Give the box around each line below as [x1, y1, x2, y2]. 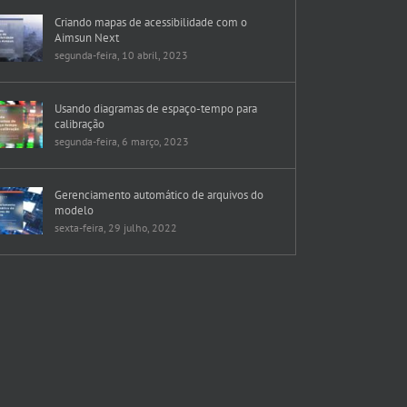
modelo [55, 202, 94, 218]
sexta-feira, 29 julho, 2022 [55, 220, 178, 234]
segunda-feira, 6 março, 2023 [55, 134, 190, 148]
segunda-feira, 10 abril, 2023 [55, 47, 189, 62]
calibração [55, 115, 105, 132]
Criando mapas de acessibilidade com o [55, 14, 248, 30]
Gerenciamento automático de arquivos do [55, 186, 264, 203]
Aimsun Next [55, 29, 120, 45]
